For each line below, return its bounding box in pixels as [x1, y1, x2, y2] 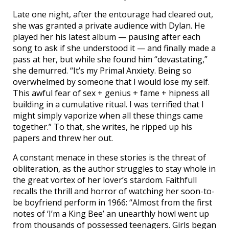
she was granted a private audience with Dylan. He [13, 20, 205, 31]
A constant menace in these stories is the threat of [13, 152, 206, 163]
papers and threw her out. [13, 132, 113, 144]
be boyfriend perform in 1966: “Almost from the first [13, 197, 212, 208]
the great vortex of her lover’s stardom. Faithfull [13, 174, 197, 186]
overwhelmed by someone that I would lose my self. [13, 76, 210, 87]
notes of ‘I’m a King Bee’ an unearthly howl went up [13, 208, 209, 219]
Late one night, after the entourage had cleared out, [13, 9, 213, 20]
